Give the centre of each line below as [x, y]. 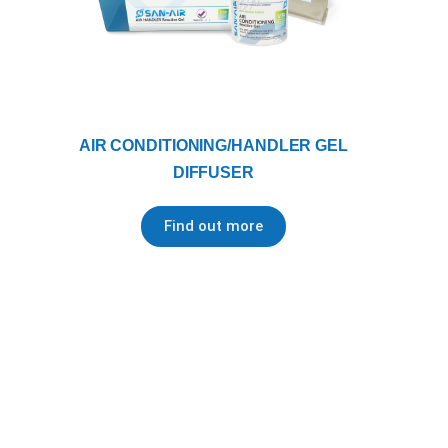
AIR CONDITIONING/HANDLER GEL [213, 146]
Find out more [213, 226]
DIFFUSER [213, 173]
